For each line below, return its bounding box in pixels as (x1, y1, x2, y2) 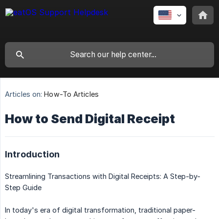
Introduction (5, 149, 60, 160)
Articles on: (5, 90, 43, 99)
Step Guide (5, 183, 42, 192)
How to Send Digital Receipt (5, 111, 175, 127)
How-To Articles (44, 90, 99, 99)
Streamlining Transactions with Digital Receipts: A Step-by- (5, 172, 200, 181)
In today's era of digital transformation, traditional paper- (5, 206, 196, 215)
